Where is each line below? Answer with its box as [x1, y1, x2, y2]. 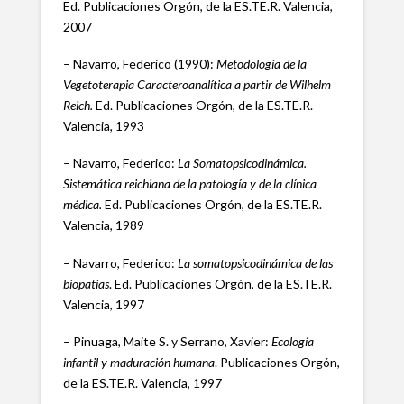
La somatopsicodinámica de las [177, 254, 333, 271]
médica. [62, 197, 102, 213]
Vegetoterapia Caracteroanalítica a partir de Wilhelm [62, 76, 331, 92]
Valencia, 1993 [62, 117, 144, 133]
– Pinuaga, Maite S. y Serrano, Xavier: [62, 334, 271, 350]
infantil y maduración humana [62, 354, 215, 371]
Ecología [271, 334, 314, 350]
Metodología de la [216, 55, 307, 71]
